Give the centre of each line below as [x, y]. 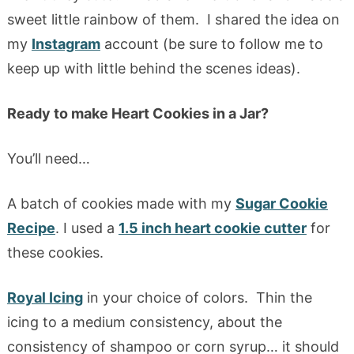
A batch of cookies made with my [121, 203]
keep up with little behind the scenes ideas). [153, 68]
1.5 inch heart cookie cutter [212, 228]
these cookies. [55, 252]
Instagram [66, 43]
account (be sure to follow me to [211, 43]
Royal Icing [45, 297]
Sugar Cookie [281, 203]
